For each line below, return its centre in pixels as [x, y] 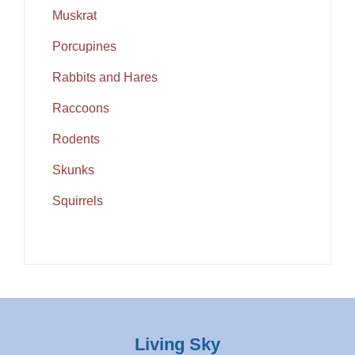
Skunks [73, 170]
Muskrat [74, 16]
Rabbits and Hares [105, 78]
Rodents [76, 139]
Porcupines [84, 47]
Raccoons [81, 109]
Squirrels [78, 201]
